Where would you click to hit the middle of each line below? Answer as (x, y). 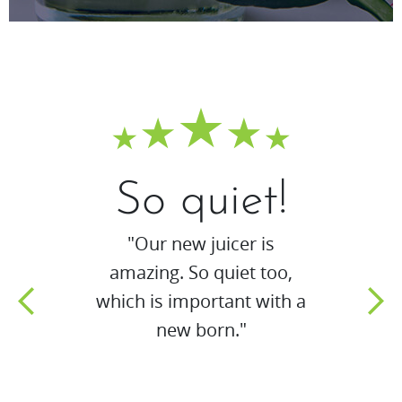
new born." (201, 330)
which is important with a (201, 301)
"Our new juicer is (201, 244)
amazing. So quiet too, (201, 273)
